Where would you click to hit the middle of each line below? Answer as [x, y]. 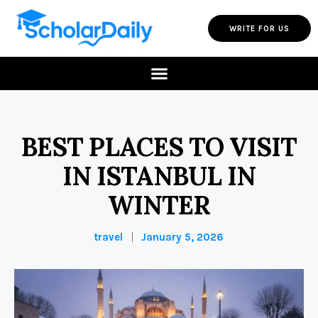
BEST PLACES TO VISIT [159, 147]
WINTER [159, 205]
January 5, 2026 [182, 237]
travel [109, 237]
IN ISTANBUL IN [159, 176]
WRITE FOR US [259, 28]
